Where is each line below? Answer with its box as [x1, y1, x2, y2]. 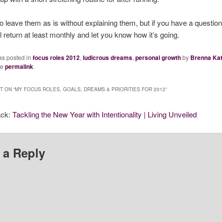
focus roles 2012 [32, 53, 80, 62]
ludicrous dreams [82, 53, 132, 62]
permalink [4, 61, 33, 71]
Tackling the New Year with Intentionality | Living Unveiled [12, 109, 197, 120]
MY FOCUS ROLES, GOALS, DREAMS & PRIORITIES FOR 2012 [14, 86, 166, 93]
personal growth [135, 53, 181, 62]
